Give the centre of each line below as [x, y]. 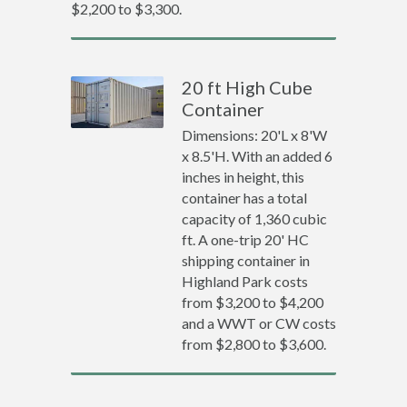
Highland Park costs [245, 281]
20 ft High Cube [248, 87]
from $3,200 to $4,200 [253, 302]
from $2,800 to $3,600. [254, 344]
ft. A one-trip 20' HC [246, 239]
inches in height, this [243, 177]
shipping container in [246, 260]
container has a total [245, 198]
